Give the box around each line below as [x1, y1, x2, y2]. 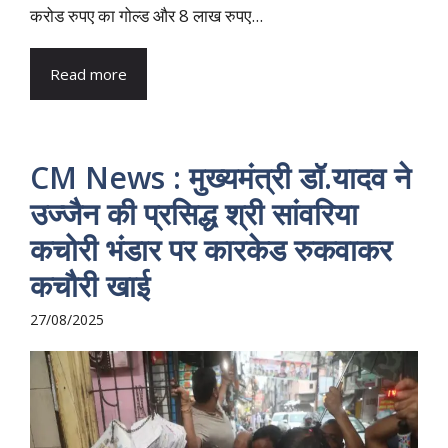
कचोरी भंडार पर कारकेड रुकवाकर [30, 228, 392, 270]
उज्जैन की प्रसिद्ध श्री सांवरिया [30, 192, 358, 234]
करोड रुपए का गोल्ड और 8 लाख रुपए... [30, 3, 263, 27]
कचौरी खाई [30, 264, 150, 306]
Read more [50, 63, 127, 84]
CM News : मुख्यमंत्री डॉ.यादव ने [30, 156, 411, 198]
